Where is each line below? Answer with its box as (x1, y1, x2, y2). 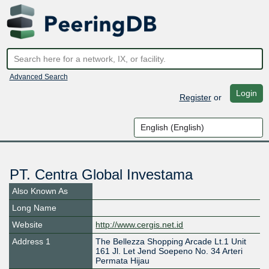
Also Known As (12, 186, 68, 196)
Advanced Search (9, 72, 68, 81)
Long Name (12, 203, 56, 213)
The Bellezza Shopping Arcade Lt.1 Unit (95, 237, 247, 247)
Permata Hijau (95, 256, 150, 266)
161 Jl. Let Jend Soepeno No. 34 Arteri (95, 246, 243, 256)
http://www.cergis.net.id (95, 220, 184, 230)
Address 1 (12, 237, 50, 247)
